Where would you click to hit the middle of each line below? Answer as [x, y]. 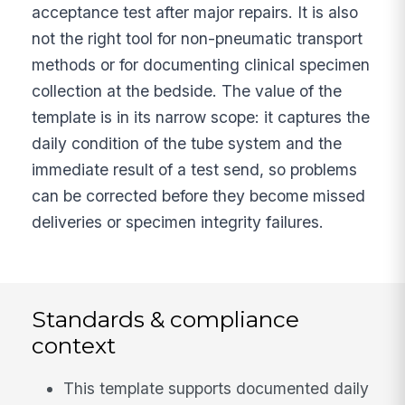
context [74, 345]
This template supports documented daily [217, 388]
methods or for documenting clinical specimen [201, 64]
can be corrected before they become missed [199, 195]
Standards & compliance [166, 319]
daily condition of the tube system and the [187, 143]
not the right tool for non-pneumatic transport [198, 38]
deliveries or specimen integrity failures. [178, 221]
